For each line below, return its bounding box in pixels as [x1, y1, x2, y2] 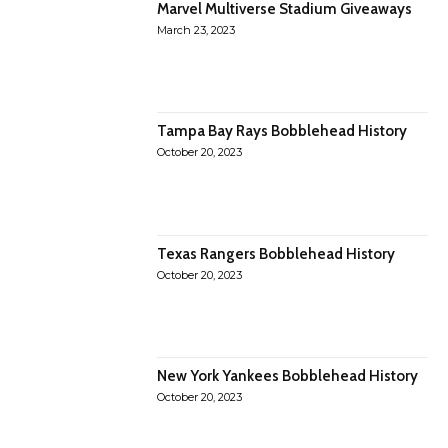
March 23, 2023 [157, 23, 236, 38]
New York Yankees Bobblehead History [157, 367, 419, 386]
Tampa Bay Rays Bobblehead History [157, 122, 408, 141]
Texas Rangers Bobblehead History [157, 244, 396, 263]
